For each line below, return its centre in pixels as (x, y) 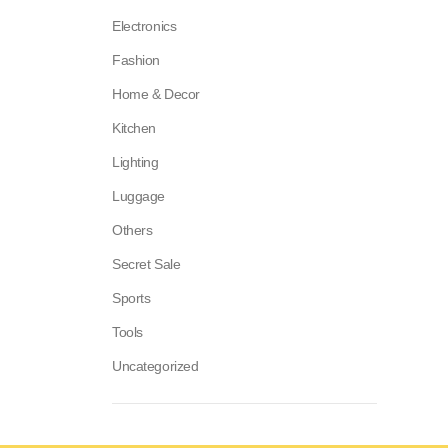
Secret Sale (146, 264)
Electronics (144, 26)
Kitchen (134, 128)
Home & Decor (156, 94)
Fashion (136, 60)
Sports (131, 298)
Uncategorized (155, 366)
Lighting (135, 162)
